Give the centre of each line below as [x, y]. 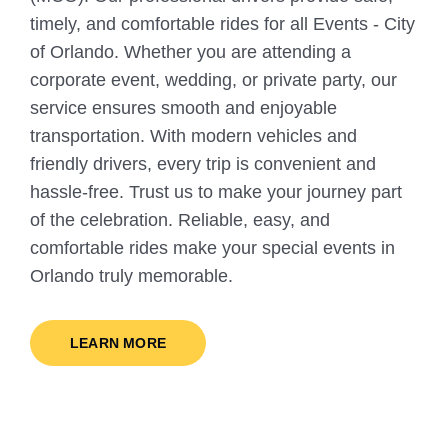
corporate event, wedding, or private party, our [213, 80]
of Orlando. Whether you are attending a [190, 52]
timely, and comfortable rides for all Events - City [222, 24]
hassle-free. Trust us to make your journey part [216, 192]
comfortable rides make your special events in [212, 248]
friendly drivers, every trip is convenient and [203, 164]
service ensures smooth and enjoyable [183, 108]
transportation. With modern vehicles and [193, 136]
